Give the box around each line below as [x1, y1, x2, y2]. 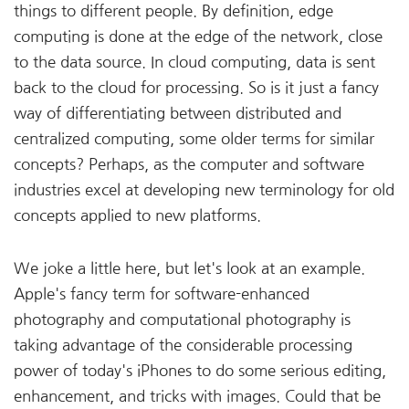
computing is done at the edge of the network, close [14, 28, 383, 44]
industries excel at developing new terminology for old [14, 182, 394, 197]
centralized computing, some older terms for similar [14, 131, 374, 146]
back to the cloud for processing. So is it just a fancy [14, 79, 379, 95]
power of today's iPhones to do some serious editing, [14, 362, 386, 378]
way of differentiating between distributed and [14, 105, 341, 121]
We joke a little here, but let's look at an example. [14, 260, 365, 276]
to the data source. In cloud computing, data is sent [14, 54, 375, 69]
